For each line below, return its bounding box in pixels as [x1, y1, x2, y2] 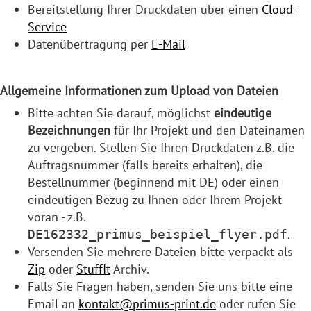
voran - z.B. [28, 208, 85, 225]
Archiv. [110, 260, 149, 277]
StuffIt [76, 260, 110, 277]
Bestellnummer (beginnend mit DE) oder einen [28, 174, 279, 190]
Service [28, 18, 67, 35]
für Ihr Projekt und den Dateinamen [110, 121, 305, 138]
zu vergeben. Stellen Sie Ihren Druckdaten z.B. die [28, 139, 294, 155]
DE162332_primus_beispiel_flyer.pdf [28, 226, 287, 242]
